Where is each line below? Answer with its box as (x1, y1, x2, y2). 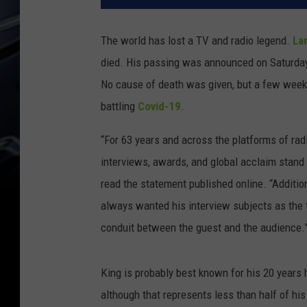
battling (101, 99, 138, 114)
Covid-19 (138, 99, 181, 114)
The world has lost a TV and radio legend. (101, 34, 290, 48)
